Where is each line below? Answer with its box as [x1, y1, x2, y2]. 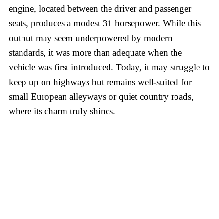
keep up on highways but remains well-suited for [9, 76, 192, 87]
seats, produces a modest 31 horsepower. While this [9, 18, 201, 28]
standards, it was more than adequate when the [9, 47, 182, 58]
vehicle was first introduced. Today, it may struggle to [9, 62, 210, 72]
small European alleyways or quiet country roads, [9, 91, 194, 102]
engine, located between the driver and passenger [9, 3, 191, 14]
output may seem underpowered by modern [9, 32, 173, 43]
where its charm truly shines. [9, 106, 115, 116]
